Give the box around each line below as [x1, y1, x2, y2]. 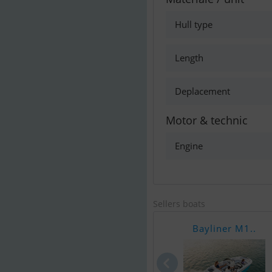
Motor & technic [166, 113, 248, 127]
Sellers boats [153, 198, 205, 209]
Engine [175, 140, 203, 152]
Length [175, 52, 203, 64]
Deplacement [175, 85, 230, 97]
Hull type [175, 18, 212, 30]
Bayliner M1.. [192, 222, 256, 234]
